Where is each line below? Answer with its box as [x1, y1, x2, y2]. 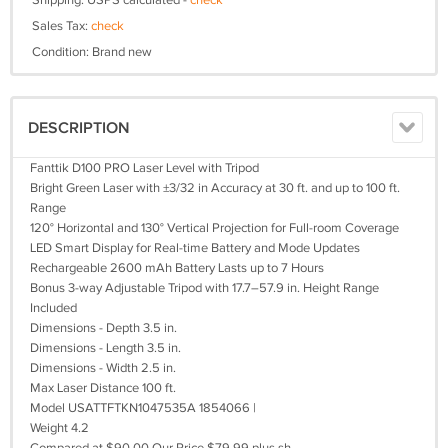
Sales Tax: [32, 18, 91, 34]
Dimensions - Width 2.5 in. [30, 360, 176, 376]
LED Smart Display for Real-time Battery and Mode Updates [30, 240, 360, 256]
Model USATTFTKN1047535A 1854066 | [30, 400, 256, 416]
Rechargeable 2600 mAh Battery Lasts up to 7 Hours [30, 260, 324, 276]
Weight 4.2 [30, 420, 89, 436]
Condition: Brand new [32, 44, 152, 60]
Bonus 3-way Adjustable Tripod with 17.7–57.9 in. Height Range [30, 280, 379, 296]
